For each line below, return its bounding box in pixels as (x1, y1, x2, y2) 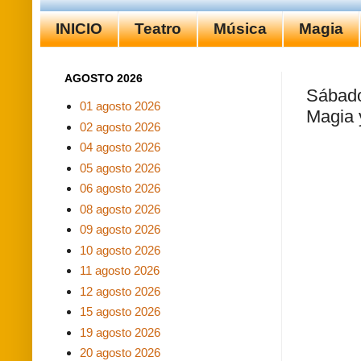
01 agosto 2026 (79, 99, 160, 114)
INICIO (56, 19, 102, 37)
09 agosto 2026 (79, 222, 160, 237)
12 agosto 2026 (79, 284, 160, 298)
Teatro (135, 19, 181, 37)
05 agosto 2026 (79, 160, 160, 175)
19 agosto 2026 (79, 325, 160, 339)
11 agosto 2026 (79, 263, 160, 278)
